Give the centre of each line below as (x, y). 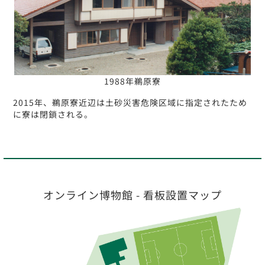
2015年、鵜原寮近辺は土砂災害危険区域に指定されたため (130, 102)
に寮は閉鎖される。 (53, 114)
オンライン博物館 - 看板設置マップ (132, 194)
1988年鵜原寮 (132, 81)
